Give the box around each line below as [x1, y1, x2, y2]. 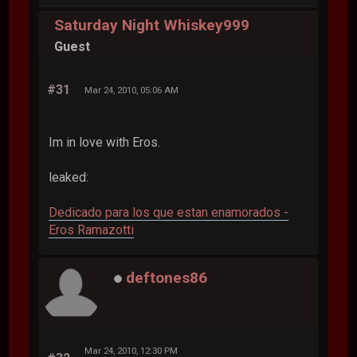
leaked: [49, 170, 89, 186]
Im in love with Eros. [49, 135, 161, 151]
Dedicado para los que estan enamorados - [49, 205, 289, 221]
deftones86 [126, 268, 208, 287]
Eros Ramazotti [49, 222, 135, 238]
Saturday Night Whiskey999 [54, 15, 250, 34]
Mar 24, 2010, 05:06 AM [84, 84, 179, 96]
